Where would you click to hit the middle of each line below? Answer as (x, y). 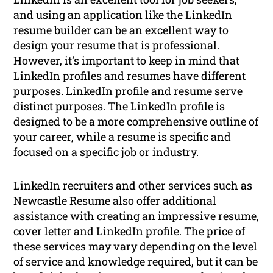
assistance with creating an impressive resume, (136, 216)
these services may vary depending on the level (136, 246)
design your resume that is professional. (117, 45)
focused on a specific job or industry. (106, 152)
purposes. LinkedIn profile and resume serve (128, 91)
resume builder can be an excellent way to (121, 30)
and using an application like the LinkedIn (123, 15)
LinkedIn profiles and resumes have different (130, 76)
